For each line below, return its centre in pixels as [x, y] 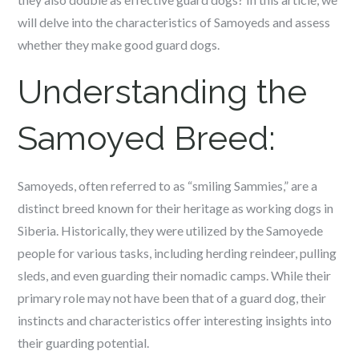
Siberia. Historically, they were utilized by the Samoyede [171, 230]
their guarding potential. [84, 343]
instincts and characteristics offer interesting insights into [175, 320]
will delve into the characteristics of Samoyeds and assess [174, 22]
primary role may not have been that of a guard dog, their [172, 298]
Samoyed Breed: [147, 138]
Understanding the [163, 92]
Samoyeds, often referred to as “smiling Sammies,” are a [168, 186]
